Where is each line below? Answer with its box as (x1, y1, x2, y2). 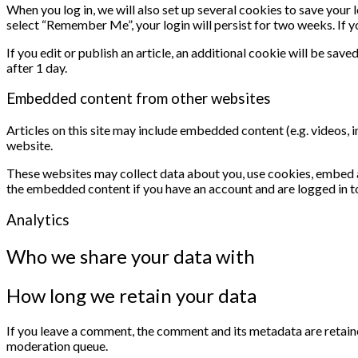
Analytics (6, 210, 70, 229)
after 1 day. (6, 59, 67, 75)
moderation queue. (6, 337, 108, 353)
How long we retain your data (6, 283, 257, 307)
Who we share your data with (6, 244, 255, 268)
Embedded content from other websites (6, 89, 271, 108)
